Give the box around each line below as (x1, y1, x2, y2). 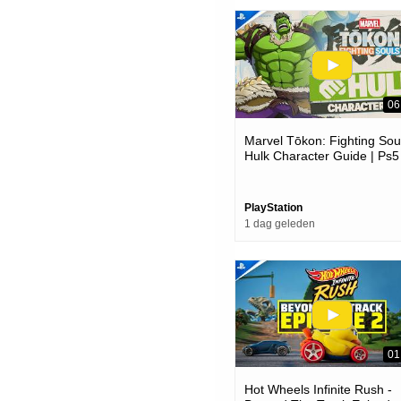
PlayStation (244, 200, 303, 214)
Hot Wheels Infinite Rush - (244, 382, 392, 397)
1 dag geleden (244, 217, 315, 230)
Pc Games (244, 163, 303, 178)
